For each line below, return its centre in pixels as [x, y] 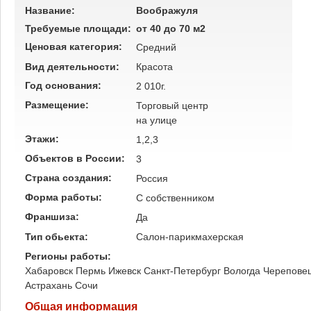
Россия [152, 178]
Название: [50, 10]
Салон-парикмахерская [190, 237]
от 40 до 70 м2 [171, 28]
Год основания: [65, 85]
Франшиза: [53, 217]
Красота [154, 67]
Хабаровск [49, 271]
